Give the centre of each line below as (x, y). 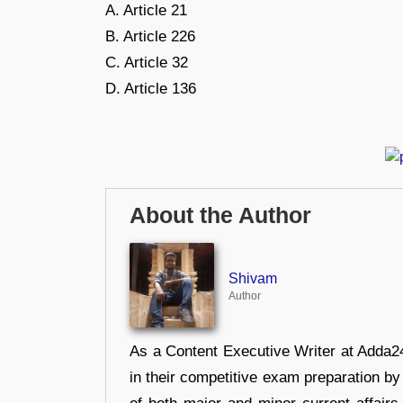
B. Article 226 (150, 36)
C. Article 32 (147, 62)
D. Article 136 (151, 88)
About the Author (220, 216)
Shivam (252, 278)
